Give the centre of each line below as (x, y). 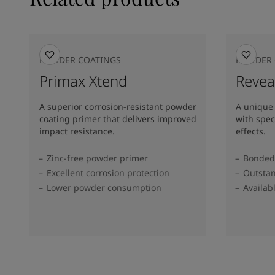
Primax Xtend (83, 80)
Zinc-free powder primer (97, 158)
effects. (251, 131)
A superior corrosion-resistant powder (118, 106)
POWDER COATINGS (80, 60)
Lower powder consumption (104, 187)
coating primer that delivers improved (118, 118)
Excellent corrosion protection (108, 172)
